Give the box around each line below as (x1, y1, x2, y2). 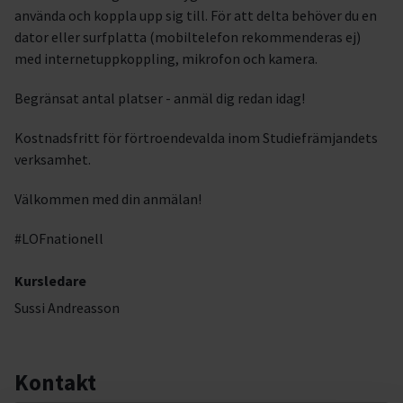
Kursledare (14, 272, 86, 290)
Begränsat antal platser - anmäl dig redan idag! (14, 89, 305, 107)
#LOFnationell (14, 229, 103, 247)
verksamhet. (14, 150, 91, 168)
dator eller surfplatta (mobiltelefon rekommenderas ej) (14, 28, 361, 46)
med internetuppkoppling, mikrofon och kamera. (14, 49, 318, 67)
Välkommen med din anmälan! (14, 190, 201, 208)
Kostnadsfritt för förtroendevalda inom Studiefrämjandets (14, 129, 378, 147)
